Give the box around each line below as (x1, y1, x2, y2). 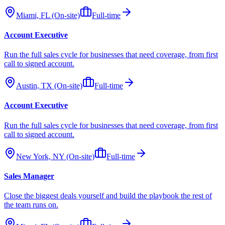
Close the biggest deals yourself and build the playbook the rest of (4, 191, 212, 200)
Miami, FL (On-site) (16, 11, 80, 20)
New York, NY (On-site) (16, 152, 94, 161)
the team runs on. (4, 200, 58, 209)
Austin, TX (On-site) (16, 81, 82, 90)
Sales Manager (4, 171, 54, 180)
